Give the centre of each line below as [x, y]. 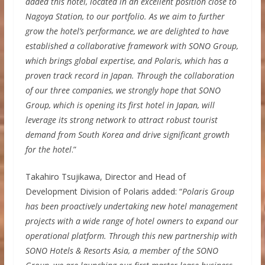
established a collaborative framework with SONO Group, [132, 46]
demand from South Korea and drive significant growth [127, 134]
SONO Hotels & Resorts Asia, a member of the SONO [122, 250]
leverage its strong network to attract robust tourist [121, 119]
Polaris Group [208, 191]
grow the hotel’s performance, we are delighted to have [127, 31]
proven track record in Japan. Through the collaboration [130, 75]
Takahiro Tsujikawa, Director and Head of [105, 176]
